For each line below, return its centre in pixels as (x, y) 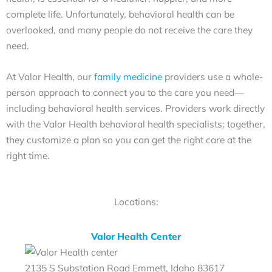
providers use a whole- (213, 76)
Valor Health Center (136, 236)
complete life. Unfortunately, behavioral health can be (120, 14)
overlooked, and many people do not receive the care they (129, 30)
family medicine (128, 76)
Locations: (136, 201)
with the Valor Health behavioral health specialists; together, (136, 124)
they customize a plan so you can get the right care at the (129, 139)
